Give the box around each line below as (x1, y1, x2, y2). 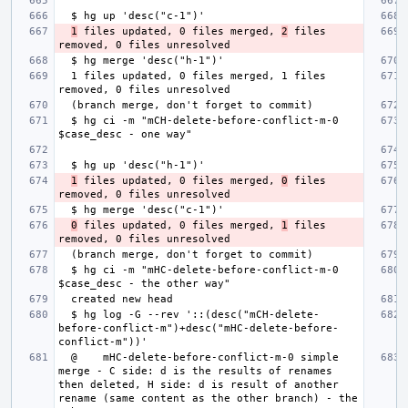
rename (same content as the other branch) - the (58, 392, 358, 404)
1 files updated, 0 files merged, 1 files (58, 69, 71, 82)
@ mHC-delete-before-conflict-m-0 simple (58, 351, 71, 363)
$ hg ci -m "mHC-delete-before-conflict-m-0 (58, 263, 71, 276)
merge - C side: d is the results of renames (58, 364, 332, 377)
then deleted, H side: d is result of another (58, 378, 339, 391)
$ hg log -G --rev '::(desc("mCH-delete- (58, 308, 71, 321)
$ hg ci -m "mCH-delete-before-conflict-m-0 (58, 114, 71, 127)
